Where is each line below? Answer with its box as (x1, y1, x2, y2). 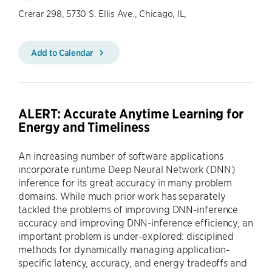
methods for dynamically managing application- (18, 243, 229, 255)
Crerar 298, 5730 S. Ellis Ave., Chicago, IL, (18, 7, 186, 19)
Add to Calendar (31, 47, 95, 58)
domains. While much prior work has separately (18, 189, 226, 202)
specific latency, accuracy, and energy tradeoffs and (18, 256, 247, 268)
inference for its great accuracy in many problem (18, 176, 233, 188)
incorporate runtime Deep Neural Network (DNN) (18, 163, 236, 175)
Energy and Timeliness (18, 119, 150, 135)
